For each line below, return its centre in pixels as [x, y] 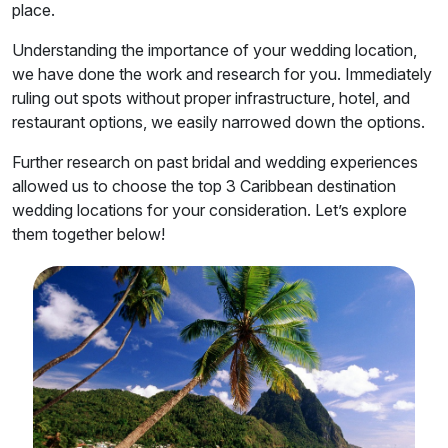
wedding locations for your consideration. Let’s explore [209, 210]
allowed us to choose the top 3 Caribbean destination [204, 186]
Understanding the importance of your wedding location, [214, 50]
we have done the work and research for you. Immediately [222, 74]
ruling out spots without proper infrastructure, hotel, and [211, 98]
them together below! [88, 234]
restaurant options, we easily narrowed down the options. [218, 122]
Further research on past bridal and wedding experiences [215, 162]
